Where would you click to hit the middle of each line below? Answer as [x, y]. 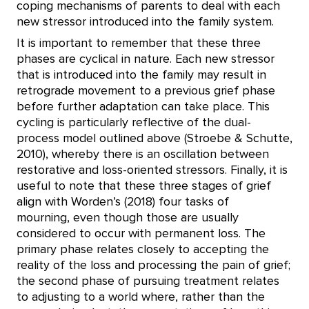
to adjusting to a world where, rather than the [141, 297]
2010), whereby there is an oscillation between [143, 154]
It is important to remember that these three [139, 43]
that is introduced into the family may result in [141, 75]
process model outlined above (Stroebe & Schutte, [154, 139]
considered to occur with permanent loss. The [141, 234]
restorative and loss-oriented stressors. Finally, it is [152, 170]
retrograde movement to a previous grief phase [146, 91]
